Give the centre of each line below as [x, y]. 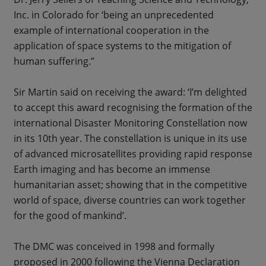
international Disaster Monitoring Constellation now [130, 123]
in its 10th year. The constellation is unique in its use [130, 138]
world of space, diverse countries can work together [130, 200]
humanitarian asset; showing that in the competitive [130, 184]
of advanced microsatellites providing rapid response [133, 153]
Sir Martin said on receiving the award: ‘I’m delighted [130, 92]
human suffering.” [55, 61]
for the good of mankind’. [70, 215]
